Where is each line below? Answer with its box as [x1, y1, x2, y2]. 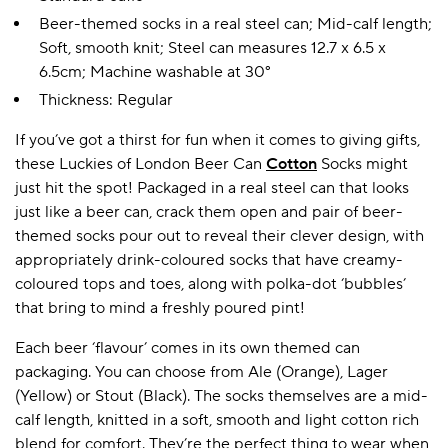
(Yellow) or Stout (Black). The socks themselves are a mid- [15, 386, 428, 407]
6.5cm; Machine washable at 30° [39, 62, 271, 83]
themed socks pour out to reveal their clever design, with [15, 226, 424, 247]
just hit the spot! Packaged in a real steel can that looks [15, 178, 409, 199]
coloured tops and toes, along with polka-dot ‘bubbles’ [15, 274, 406, 295]
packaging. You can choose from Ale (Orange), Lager [15, 362, 388, 383]
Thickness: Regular [39, 90, 173, 111]
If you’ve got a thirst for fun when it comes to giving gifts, [15, 130, 420, 151]
